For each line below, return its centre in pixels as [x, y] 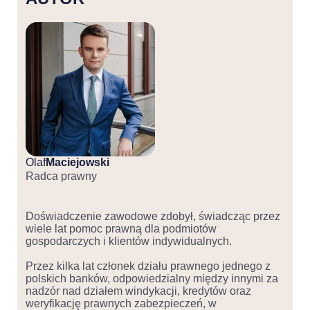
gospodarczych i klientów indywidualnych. [129, 241]
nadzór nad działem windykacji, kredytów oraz [138, 291]
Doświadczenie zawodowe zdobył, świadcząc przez [153, 217]
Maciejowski [77, 163]
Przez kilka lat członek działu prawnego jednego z [148, 266]
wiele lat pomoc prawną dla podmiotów [121, 229]
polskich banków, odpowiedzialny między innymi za [152, 279]
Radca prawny [61, 176]
